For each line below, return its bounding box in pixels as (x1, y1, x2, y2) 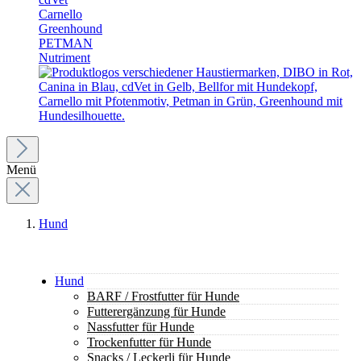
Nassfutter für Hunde (87, 320, 194, 334)
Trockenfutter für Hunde (87, 335, 211, 349)
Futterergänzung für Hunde (87, 305, 226, 318)
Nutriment (39, 51, 90, 64)
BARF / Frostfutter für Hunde (87, 289, 239, 303)
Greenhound (39, 22, 102, 35)
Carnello (39, 7, 82, 21)
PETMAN (39, 36, 93, 50)
